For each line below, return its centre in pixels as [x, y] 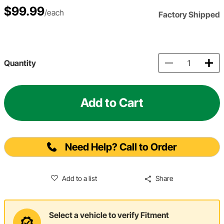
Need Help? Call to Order [121, 147]
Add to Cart [112, 102]
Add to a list [80, 178]
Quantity [20, 63]
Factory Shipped [189, 14]
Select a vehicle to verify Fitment [109, 215]
